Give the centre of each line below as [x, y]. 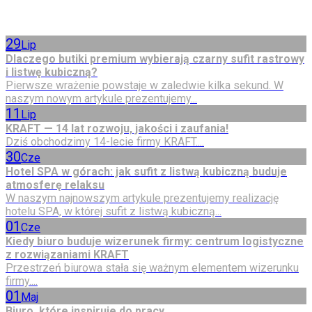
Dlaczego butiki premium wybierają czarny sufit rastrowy [155, 58]
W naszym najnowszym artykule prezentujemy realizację [142, 198]
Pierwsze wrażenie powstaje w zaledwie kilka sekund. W [145, 85]
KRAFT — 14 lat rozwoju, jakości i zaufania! [117, 128]
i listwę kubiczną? [52, 72]
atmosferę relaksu [55, 185]
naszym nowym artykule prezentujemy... [101, 98]
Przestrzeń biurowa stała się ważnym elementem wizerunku [152, 267]
